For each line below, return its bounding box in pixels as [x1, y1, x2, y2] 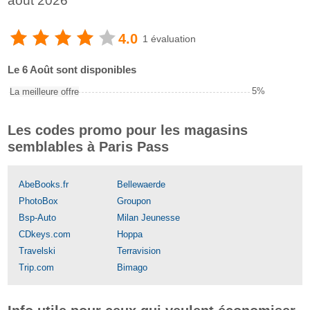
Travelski [19, 246, 55, 256]
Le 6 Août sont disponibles [8, 64, 136, 75]
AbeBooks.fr [19, 179, 69, 190]
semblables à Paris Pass [8, 139, 169, 154]
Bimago [117, 262, 147, 273]
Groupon [117, 196, 151, 206]
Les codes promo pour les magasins [8, 122, 248, 138]
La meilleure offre [10, 86, 79, 97]
